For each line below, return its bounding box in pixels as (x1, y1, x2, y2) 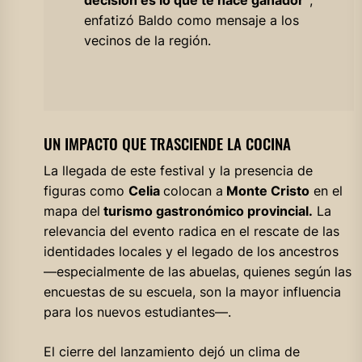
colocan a (162, 182, 223, 199)
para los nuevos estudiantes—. (43, 303, 231, 320)
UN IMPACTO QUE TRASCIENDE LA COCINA (43, 132, 291, 154)
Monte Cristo (222, 182, 309, 199)
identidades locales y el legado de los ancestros (43, 242, 339, 259)
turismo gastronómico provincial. (99, 202, 313, 219)
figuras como (43, 182, 128, 199)
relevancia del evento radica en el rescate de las (43, 222, 339, 239)
